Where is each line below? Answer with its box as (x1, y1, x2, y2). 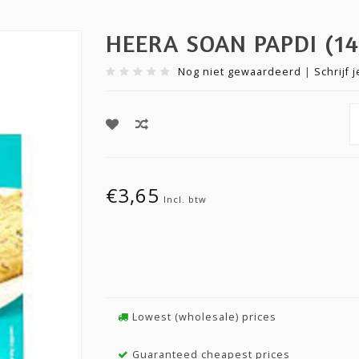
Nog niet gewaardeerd (177, 65, 301, 79)
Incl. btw (163, 193, 207, 205)
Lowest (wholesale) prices (128, 310, 276, 324)
